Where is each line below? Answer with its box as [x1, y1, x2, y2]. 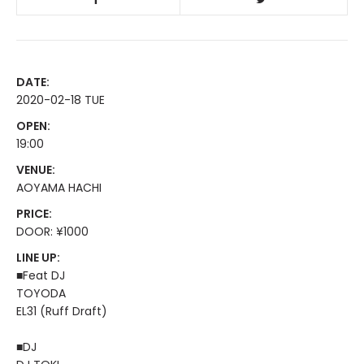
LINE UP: [16, 249, 60, 266]
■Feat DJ [16, 267, 65, 284]
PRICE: [16, 206, 52, 222]
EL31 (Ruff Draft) [16, 303, 107, 319]
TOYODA [16, 285, 66, 301]
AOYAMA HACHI [16, 180, 102, 196]
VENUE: [16, 162, 55, 178]
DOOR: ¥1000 [16, 223, 89, 240]
